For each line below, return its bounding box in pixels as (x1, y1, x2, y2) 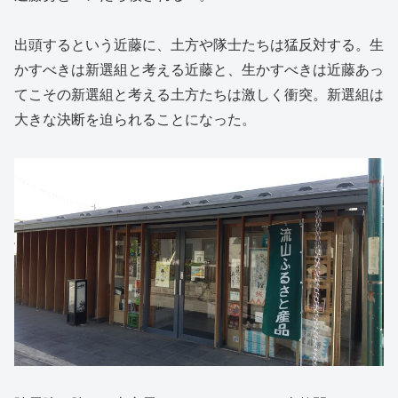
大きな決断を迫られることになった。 (14, 112, 256, 128)
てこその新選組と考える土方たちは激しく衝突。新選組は (14, 87, 384, 103)
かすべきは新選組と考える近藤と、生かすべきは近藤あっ (14, 62, 384, 78)
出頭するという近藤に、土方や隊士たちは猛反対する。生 (14, 37, 384, 53)
